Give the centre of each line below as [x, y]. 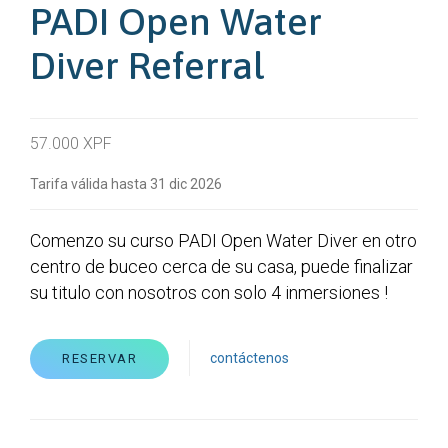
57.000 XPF [71, 143]
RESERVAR [99, 358]
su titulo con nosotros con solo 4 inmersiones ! [209, 292]
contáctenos [249, 357]
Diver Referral [147, 65]
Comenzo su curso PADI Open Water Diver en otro [223, 240]
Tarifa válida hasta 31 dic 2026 [126, 183]
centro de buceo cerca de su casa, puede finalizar [221, 266]
